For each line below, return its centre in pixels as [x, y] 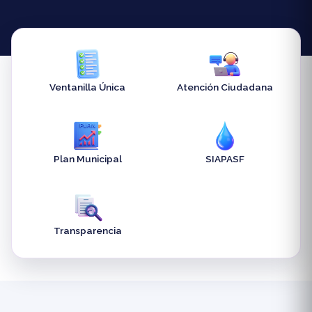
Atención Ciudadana [225, 87]
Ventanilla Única [87, 87]
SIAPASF [225, 159]
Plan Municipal [87, 159]
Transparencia [87, 231]
